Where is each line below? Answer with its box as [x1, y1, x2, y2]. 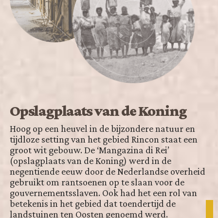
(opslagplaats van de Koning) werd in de [10, 155, 171, 166]
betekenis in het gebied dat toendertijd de [10, 198, 176, 209]
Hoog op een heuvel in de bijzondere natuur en [10, 123, 195, 134]
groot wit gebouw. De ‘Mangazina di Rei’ [10, 144, 169, 155]
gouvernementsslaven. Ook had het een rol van [10, 187, 197, 198]
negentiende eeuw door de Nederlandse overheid [10, 165, 205, 177]
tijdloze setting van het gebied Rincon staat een [10, 133, 198, 145]
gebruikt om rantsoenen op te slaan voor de [10, 176, 184, 187]
